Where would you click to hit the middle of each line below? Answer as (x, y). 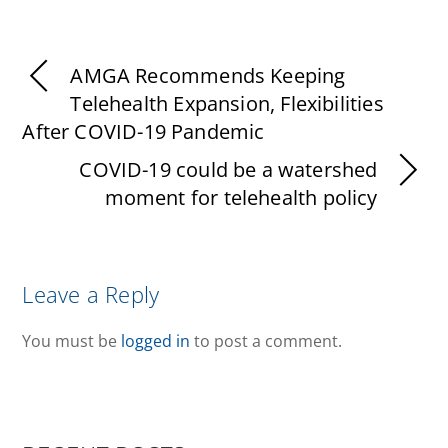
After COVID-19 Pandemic (143, 132)
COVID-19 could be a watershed (228, 170)
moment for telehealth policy (241, 198)
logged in (156, 341)
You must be (72, 341)
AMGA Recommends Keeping (208, 76)
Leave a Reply (91, 295)
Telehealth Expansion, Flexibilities (227, 104)
